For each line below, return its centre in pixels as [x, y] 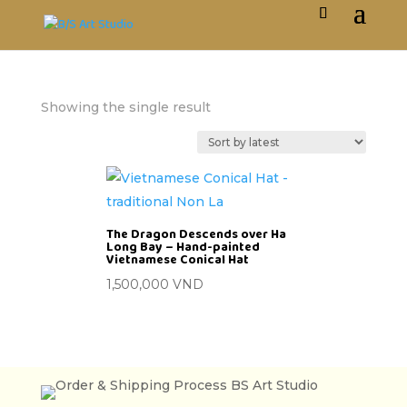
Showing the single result [125, 108]
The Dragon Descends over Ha [196, 235]
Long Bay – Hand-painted [183, 248]
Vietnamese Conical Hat [177, 260]
